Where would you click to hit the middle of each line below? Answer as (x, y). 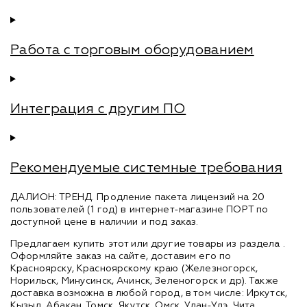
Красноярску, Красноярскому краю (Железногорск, (134, 268)
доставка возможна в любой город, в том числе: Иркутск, (149, 293)
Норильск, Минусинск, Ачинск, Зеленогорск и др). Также (144, 281)
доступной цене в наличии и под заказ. (105, 222)
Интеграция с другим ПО (98, 109)
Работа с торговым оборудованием (132, 50)
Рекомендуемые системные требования (147, 168)
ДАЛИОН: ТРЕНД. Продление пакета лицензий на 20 (137, 197)
